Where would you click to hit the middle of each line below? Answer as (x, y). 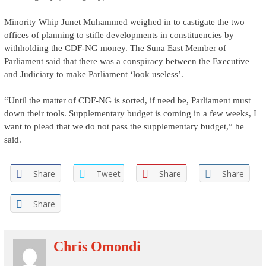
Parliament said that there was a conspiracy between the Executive (126, 61)
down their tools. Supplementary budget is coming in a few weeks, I (130, 113)
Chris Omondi (97, 246)
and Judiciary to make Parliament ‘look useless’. (94, 74)
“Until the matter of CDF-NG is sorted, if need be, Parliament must (127, 100)
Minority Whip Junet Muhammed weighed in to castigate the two (124, 22)
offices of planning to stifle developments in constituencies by (119, 35)
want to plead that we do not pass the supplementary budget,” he (124, 126)
